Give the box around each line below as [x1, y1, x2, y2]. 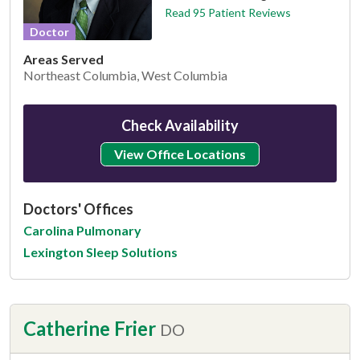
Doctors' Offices [23, 200, 133, 219]
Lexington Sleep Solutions [23, 244, 178, 260]
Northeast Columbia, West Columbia [23, 67, 227, 84]
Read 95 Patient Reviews [164, 6, 291, 20]
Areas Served [23, 51, 104, 67]
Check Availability [121, 117, 239, 135]
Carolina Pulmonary [23, 223, 141, 239]
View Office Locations [114, 146, 246, 162]
